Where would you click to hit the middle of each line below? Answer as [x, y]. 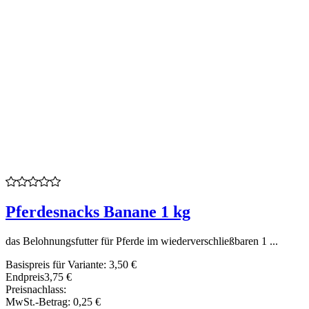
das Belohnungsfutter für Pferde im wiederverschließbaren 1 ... [142, 241]
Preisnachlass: [36, 290]
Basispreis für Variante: [57, 265]
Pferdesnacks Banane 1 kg [98, 212]
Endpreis [25, 277]
